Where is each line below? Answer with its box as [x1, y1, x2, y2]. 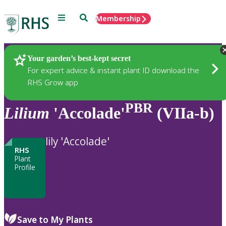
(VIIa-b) [153, 103, 214, 122]
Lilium [4, 103, 49, 122]
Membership [96, 14, 141, 23]
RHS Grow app [27, 77, 78, 87]
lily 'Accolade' [45, 134, 109, 149]
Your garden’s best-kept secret [27, 53, 131, 63]
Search [79, 13, 103, 21]
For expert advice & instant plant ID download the [27, 65, 199, 75]
